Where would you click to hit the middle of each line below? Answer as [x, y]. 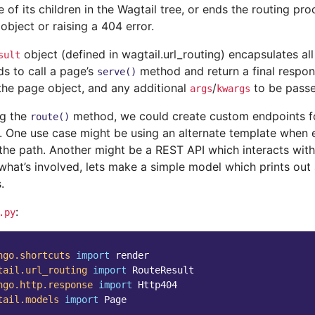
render [132, 255]
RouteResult [163, 270]
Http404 [157, 285]
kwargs [233, 89]
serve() [117, 72]
